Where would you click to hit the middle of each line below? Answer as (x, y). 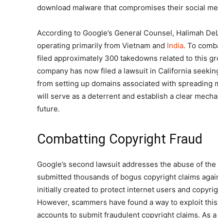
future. (48, 109)
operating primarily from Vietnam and (102, 46)
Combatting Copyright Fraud (120, 139)
